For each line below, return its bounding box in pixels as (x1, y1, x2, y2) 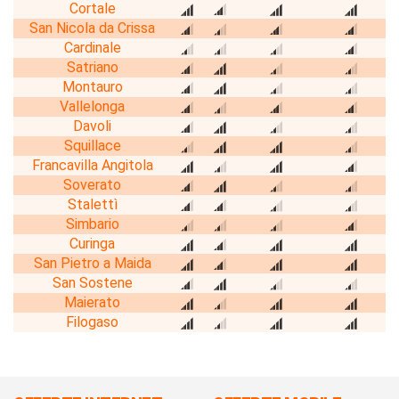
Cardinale (63, 38, 121, 56)
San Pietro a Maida (33, 254, 151, 272)
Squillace (63, 136, 121, 154)
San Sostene (52, 273, 133, 291)
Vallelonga (60, 97, 125, 115)
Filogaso (66, 313, 118, 330)
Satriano (66, 58, 118, 76)
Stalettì (67, 195, 118, 213)
